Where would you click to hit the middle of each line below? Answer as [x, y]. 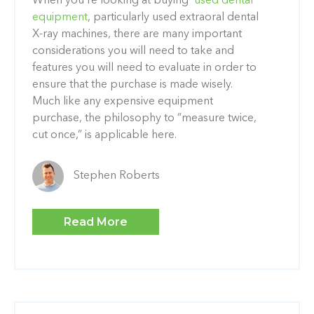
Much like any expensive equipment [123, 101]
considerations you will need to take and [133, 51]
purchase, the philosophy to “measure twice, [144, 118]
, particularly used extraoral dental [173, 17]
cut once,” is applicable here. [104, 135]
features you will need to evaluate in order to [144, 68]
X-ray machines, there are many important [137, 34]
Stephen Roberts [117, 176]
